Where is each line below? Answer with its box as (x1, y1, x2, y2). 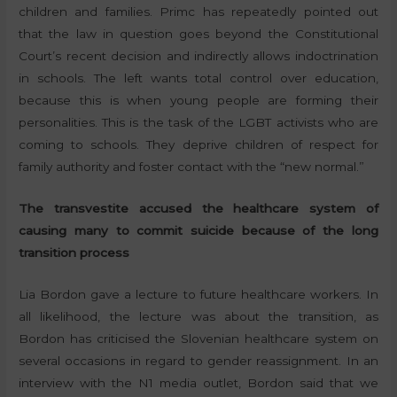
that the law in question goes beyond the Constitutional (19, 27, 378, 42)
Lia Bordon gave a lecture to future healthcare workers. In (19, 286, 378, 301)
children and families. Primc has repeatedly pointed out (19, 4, 378, 19)
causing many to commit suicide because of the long (19, 222, 378, 237)
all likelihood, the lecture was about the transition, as (19, 308, 378, 323)
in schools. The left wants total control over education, (19, 71, 378, 86)
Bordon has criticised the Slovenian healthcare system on (19, 331, 378, 346)
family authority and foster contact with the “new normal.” (19, 160, 365, 175)
